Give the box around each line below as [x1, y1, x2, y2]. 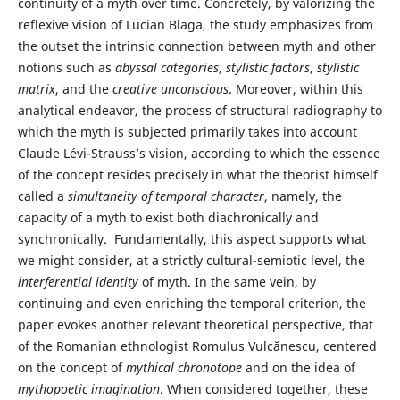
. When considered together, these [159, 380, 368, 398]
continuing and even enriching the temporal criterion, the [17, 295, 366, 312]
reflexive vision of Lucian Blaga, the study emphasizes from [17, 16, 373, 34]
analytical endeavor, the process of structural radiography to [17, 102, 382, 120]
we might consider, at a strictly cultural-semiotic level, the [17, 252, 365, 270]
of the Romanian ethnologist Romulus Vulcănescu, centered [17, 337, 377, 355]
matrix [17, 80, 55, 98]
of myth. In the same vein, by [137, 273, 316, 291]
